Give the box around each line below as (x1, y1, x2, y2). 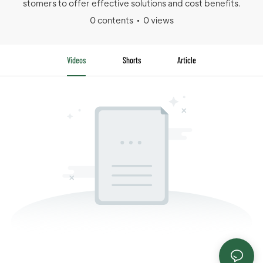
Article (177, 55, 197, 65)
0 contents (89, 15, 133, 25)
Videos (66, 55, 86, 65)
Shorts (122, 55, 141, 65)
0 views (143, 15, 174, 25)
